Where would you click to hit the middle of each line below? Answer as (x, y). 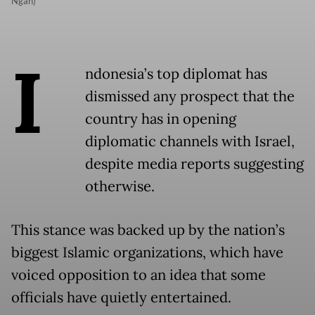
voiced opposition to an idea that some (139, 275)
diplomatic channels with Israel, (190, 142)
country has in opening (161, 119)
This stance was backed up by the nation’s (148, 230)
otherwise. (120, 187)
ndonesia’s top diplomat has (176, 74)
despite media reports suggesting (194, 164)
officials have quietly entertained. (121, 298)
